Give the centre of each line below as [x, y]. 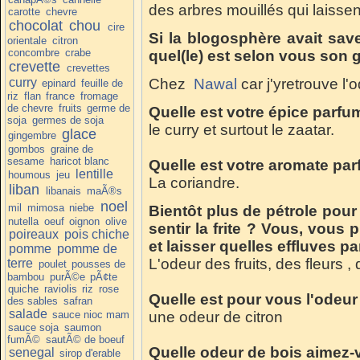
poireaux [33, 234]
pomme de [87, 248]
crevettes [88, 67]
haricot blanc [79, 161]
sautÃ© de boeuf [85, 339]
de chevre [30, 108]
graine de [72, 149]
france [61, 96]
